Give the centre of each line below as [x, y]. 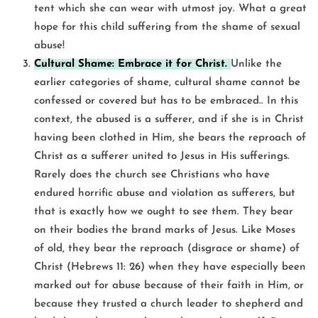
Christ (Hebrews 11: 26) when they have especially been [170, 267]
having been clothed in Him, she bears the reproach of [170, 138]
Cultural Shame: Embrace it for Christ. [132, 64]
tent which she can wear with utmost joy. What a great [170, 9]
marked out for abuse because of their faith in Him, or [169, 285]
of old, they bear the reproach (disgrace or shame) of [167, 248]
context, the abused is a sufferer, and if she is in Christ [169, 119]
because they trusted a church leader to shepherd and [169, 304]
